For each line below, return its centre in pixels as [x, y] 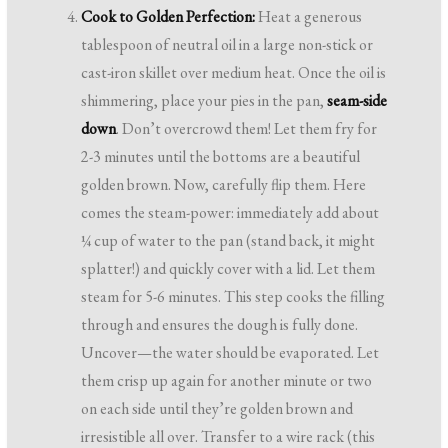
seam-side [357, 101]
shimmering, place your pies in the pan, [204, 101]
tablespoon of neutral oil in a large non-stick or [227, 45]
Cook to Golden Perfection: [168, 17]
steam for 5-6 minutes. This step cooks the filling [233, 297]
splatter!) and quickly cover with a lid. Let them [228, 269]
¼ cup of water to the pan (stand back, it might [228, 241]
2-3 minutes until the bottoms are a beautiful [221, 157]
